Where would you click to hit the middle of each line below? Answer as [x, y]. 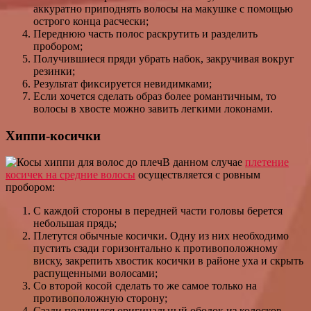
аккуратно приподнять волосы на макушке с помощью [163, 8]
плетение [267, 162]
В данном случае [204, 162]
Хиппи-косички [53, 135]
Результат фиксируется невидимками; [123, 83]
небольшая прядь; [75, 224]
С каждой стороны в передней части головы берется [158, 211]
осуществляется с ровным [198, 175]
